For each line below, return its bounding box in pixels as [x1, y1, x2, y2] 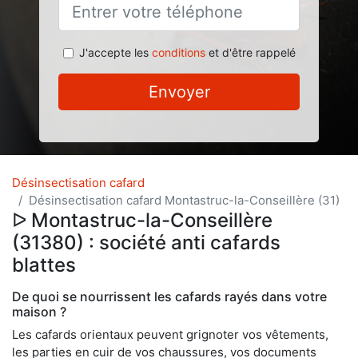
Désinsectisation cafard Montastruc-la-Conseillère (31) [29, 193, 340, 208]
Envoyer [148, 82, 210, 101]
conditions [151, 46, 205, 59]
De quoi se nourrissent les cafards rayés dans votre [12, 288, 327, 304]
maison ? [12, 304, 66, 320]
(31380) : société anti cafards [12, 231, 280, 254]
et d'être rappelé [205, 46, 296, 59]
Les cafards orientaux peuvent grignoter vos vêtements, [12, 327, 328, 342]
